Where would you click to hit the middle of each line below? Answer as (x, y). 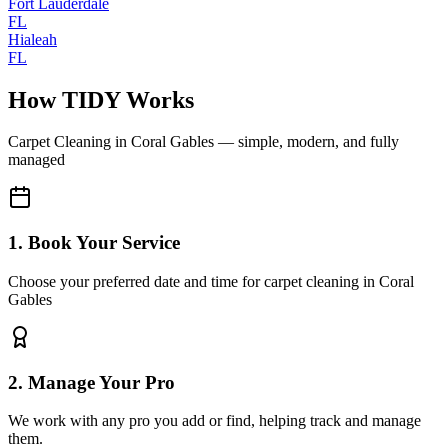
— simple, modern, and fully (306, 142)
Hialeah (32, 39)
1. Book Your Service (94, 243)
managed (36, 160)
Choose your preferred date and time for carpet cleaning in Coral (211, 281)
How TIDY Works (101, 99)
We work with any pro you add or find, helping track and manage (214, 421)
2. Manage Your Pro (91, 382)
